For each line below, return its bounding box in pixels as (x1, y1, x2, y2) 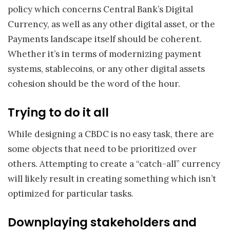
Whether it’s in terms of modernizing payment (8, 48, 201, 60)
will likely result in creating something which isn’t (8, 172, 216, 184)
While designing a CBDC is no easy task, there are (8, 128, 214, 140)
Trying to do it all (8, 104, 109, 121)
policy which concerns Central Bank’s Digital (8, 3, 193, 15)
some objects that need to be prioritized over (8, 143, 197, 155)
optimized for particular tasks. (8, 187, 133, 199)
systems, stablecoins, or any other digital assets (8, 63, 205, 74)
